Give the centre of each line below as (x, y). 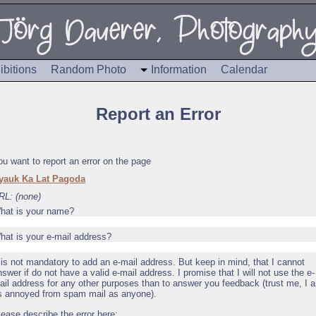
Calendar (244, 69)
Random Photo (89, 69)
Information (179, 69)
